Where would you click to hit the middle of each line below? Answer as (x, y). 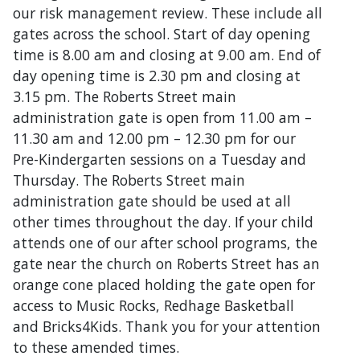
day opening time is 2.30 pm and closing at (157, 75)
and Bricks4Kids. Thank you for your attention (167, 326)
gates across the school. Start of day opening (162, 33)
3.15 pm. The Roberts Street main (125, 96)
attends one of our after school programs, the (165, 242)
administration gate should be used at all (152, 200)
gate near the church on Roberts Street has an (166, 263)
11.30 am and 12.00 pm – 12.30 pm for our (154, 138)
